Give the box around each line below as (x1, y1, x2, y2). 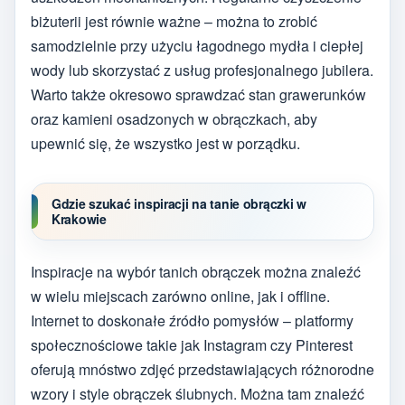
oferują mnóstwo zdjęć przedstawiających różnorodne (31, 359, 374, 381)
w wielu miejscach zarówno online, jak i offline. (31, 286, 330, 307)
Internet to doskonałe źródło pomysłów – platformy (31, 310, 353, 332)
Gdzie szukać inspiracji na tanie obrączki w (52, 193, 306, 212)
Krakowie (52, 209, 107, 228)
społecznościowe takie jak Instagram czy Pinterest (31, 334, 353, 356)
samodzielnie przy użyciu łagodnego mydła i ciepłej (31, 34, 363, 56)
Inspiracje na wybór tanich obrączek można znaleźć (31, 261, 361, 283)
